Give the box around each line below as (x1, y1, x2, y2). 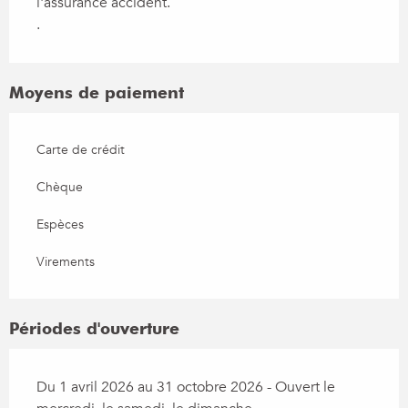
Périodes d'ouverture (9, 319, 179, 339)
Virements (36, 253, 95, 271)
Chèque (36, 178, 83, 197)
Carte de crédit (36, 141, 125, 159)
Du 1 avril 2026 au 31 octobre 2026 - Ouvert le (36, 377, 335, 398)
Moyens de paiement (9, 83, 184, 103)
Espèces (36, 216, 84, 234)
